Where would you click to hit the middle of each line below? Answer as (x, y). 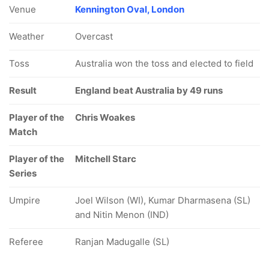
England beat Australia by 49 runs (149, 91)
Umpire (25, 201)
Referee (26, 242)
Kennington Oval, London (130, 10)
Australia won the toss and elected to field (164, 64)
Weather (27, 37)
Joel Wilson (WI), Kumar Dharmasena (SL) (163, 201)
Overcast (94, 37)
